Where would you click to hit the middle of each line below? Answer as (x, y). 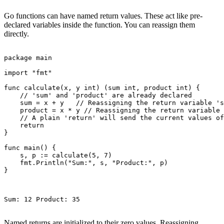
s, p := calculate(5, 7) (58, 155)
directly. (16, 33)
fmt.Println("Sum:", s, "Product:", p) (86, 162)
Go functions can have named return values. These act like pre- (103, 15)
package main (28, 57)
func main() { (30, 147)
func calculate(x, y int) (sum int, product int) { (102, 87)
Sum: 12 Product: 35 (42, 199)
